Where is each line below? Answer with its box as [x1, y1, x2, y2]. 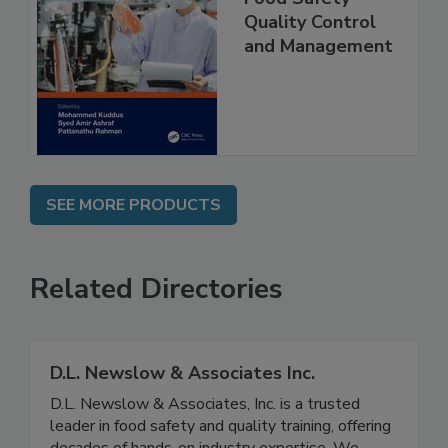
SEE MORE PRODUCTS [46, 214, 221, 237]
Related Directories [30, 290, 283, 329]
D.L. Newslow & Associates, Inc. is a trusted [50, 413, 360, 436]
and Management [244, 55, 393, 80]
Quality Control [244, 31, 376, 56]
